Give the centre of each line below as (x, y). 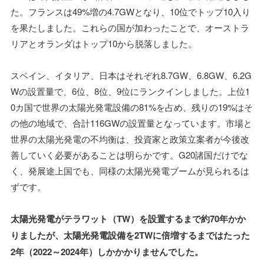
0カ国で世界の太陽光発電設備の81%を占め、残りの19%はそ (132, 107)
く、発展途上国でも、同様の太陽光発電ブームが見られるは (130, 171)
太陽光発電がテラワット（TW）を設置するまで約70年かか (128, 219)
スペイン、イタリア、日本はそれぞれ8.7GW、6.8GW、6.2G (131, 75)
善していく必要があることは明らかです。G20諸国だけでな (129, 155)
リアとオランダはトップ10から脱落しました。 (104, 44)
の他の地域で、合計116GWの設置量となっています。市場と (131, 123)
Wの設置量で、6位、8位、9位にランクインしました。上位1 (130, 91)
